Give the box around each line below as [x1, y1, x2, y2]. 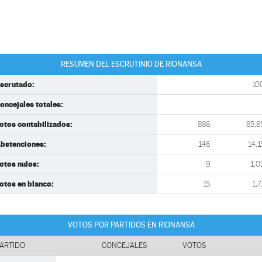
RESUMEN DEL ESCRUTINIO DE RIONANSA [60, 60, 202, 68]
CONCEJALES [102, 241, 147, 250]
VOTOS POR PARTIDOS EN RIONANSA [67, 220, 195, 229]
